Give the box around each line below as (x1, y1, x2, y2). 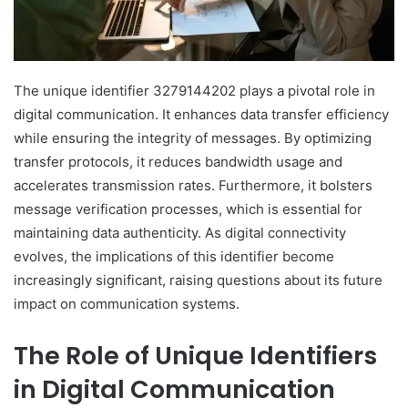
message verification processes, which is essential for (14, 200, 362, 219)
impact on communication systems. (14, 295, 240, 313)
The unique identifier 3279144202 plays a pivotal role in (14, 82, 375, 100)
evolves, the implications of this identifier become (14, 248, 334, 266)
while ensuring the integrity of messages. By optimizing (14, 129, 372, 148)
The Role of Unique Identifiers (14, 339, 377, 373)
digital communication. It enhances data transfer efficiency (14, 106, 389, 124)
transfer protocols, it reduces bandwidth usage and (14, 153, 342, 171)
